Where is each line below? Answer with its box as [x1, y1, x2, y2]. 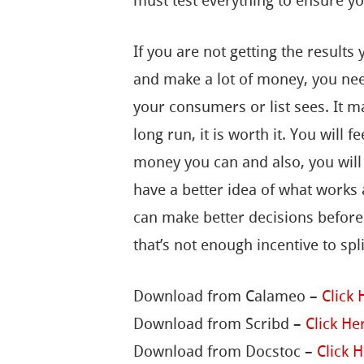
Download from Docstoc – [133, 341, 318, 361]
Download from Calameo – [133, 286, 323, 305]
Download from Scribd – [133, 314, 306, 333]
